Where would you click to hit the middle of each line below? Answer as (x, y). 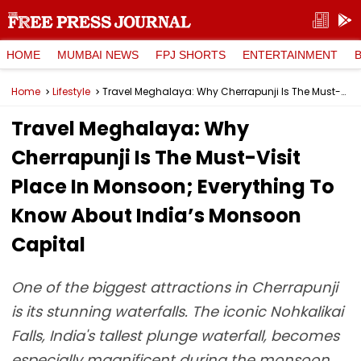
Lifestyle (71, 91)
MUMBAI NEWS (98, 54)
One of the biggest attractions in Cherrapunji (174, 287)
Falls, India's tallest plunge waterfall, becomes (175, 336)
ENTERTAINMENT (290, 54)
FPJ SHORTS (191, 54)
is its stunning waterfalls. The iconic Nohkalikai (177, 311)
